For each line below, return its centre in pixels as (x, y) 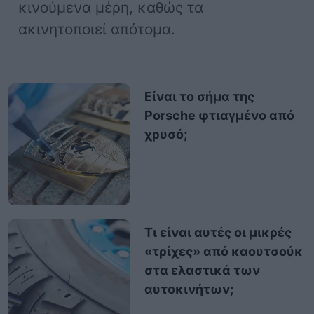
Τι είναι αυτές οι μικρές (218, 233)
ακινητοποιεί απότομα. (97, 29)
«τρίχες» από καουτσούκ (223, 252)
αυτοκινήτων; (189, 289)
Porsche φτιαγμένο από (219, 116)
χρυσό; (165, 135)
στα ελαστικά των (202, 271)
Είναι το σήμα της (199, 97)
